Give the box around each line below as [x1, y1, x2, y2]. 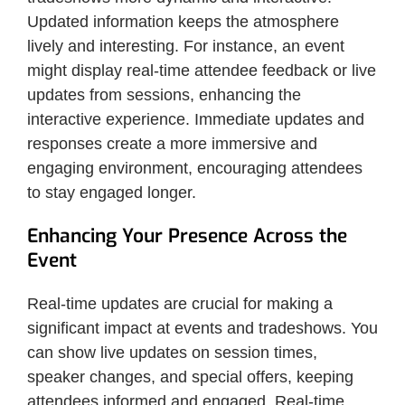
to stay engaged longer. [27, 183, 196, 202]
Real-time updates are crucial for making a [27, 294, 333, 313]
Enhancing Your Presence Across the [27, 222, 347, 249]
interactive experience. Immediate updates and [27, 109, 364, 128]
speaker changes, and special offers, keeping [27, 367, 353, 386]
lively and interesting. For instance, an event [27, 36, 344, 55]
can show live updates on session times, [27, 343, 317, 362]
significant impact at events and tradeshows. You [27, 318, 378, 337]
